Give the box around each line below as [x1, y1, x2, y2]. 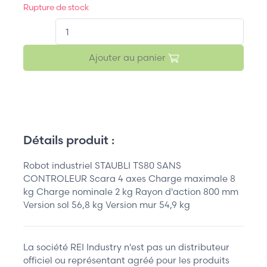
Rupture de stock [23, 1, 89, 13]
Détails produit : [23, 132, 114, 148]
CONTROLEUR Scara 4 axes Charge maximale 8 [23, 173, 235, 185]
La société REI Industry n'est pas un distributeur [23, 241, 229, 253]
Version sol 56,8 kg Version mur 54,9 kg [23, 199, 190, 211]
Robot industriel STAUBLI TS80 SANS [23, 160, 181, 172]
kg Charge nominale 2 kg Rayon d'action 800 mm [23, 186, 238, 198]
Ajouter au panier [88, 52, 168, 64]
